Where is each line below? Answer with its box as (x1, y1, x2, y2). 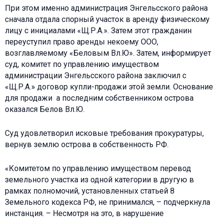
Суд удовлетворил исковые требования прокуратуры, (5, 128, 204, 138)
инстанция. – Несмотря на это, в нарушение (5, 208, 164, 218)
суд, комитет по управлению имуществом (5, 59, 159, 69)
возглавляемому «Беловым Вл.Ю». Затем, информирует (5, 48, 211, 58)
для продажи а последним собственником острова (5, 93, 194, 103)
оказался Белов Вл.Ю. (5, 104, 85, 114)
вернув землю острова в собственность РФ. (5, 139, 169, 149)
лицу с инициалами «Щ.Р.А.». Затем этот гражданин (5, 25, 192, 35)
